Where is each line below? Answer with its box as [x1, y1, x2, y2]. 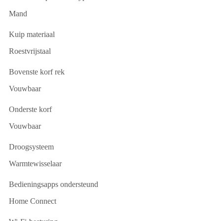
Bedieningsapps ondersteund [9, 180, 98, 188]
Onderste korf [9, 105, 52, 113]
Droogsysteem [9, 142, 54, 151]
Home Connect [9, 196, 56, 205]
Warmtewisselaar [9, 159, 62, 168]
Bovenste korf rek [9, 67, 65, 76]
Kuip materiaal [9, 30, 55, 38]
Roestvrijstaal [9, 46, 51, 55]
